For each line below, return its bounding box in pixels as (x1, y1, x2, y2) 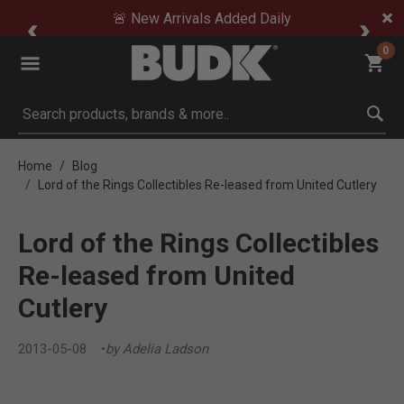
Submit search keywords (17, 135, 173, 152)
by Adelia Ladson (106, 341, 208, 357)
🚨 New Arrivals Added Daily (113, 10, 291, 28)
